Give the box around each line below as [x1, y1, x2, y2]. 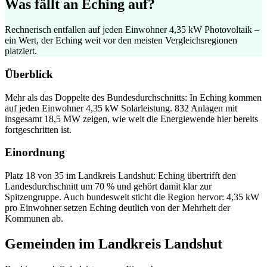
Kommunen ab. [5, 213, 63, 224]
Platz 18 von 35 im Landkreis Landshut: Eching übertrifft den [5, 170, 236, 181]
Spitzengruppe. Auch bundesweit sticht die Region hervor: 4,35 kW [5, 192, 259, 203]
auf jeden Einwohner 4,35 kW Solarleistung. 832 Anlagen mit [5, 103, 237, 113]
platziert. [5, 46, 37, 57]
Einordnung [5, 146, 65, 159]
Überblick [5, 67, 53, 80]
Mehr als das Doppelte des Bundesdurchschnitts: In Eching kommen [5, 92, 262, 103]
